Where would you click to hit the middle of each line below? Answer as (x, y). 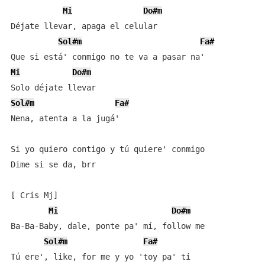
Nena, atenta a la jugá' (65, 118)
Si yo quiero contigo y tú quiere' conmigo (107, 149)
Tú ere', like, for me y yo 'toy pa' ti (100, 257)
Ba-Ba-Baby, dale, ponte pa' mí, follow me (107, 226)
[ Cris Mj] (34, 195)
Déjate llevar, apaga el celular (84, 26)
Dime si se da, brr (53, 164)
